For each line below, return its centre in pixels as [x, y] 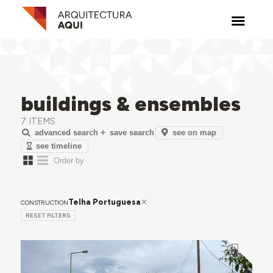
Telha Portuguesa [104, 202]
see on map [195, 132]
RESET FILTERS [48, 216]
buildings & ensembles [130, 104]
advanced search [66, 133]
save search [132, 133]
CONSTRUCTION [44, 202]
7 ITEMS [38, 121]
